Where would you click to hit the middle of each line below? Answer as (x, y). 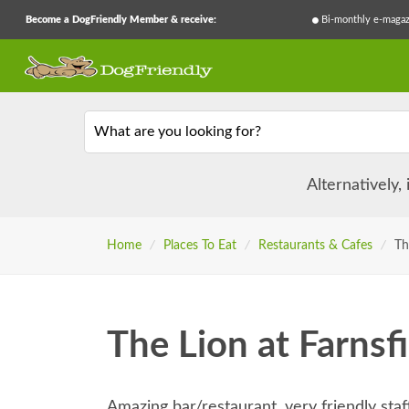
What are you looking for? (177, 131)
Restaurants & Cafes (315, 246)
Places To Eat (199, 246)
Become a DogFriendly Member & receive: (121, 20)
